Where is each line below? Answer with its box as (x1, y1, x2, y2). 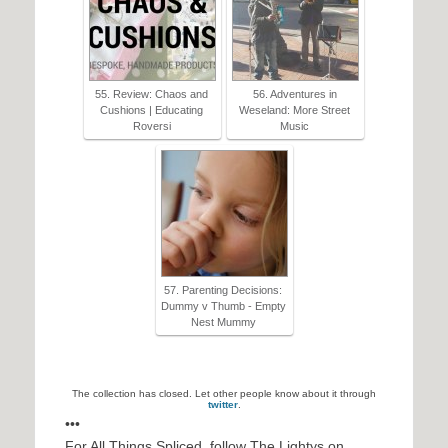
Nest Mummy (190, 316, 256, 329)
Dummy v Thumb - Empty (160, 300, 286, 313)
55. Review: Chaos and (95, 88, 208, 101)
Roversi (132, 120, 171, 133)
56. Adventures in (252, 88, 337, 101)
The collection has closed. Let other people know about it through (72, 388, 376, 400)
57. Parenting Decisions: (164, 284, 282, 297)
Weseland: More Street (239, 104, 350, 117)
